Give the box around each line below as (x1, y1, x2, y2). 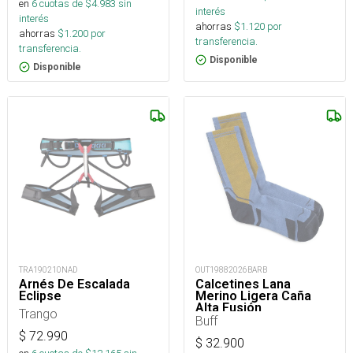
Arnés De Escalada (19, 277, 130, 292)
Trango (19, 306, 58, 322)
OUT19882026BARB (195, 265, 267, 276)
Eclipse (19, 288, 61, 304)
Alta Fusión (195, 300, 262, 316)
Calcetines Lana (195, 277, 291, 292)
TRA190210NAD (19, 265, 77, 276)
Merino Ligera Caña (195, 288, 311, 304)
